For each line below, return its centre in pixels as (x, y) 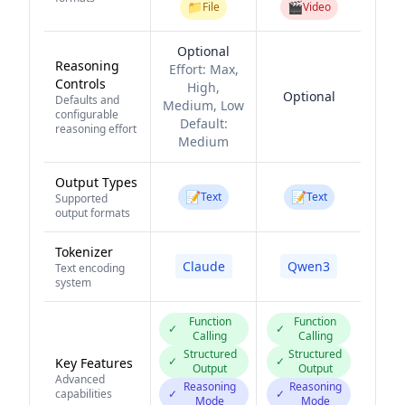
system (73, 283)
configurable (87, 114)
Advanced (80, 379)
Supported (81, 198)
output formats (93, 213)
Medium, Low (203, 105)
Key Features (94, 363)
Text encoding (90, 268)
